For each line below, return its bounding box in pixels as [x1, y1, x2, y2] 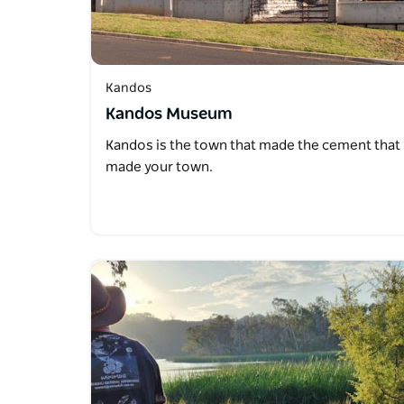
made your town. [106, 160, 213, 174]
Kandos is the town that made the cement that [106, 138, 400, 152]
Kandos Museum [106, 106, 233, 123]
